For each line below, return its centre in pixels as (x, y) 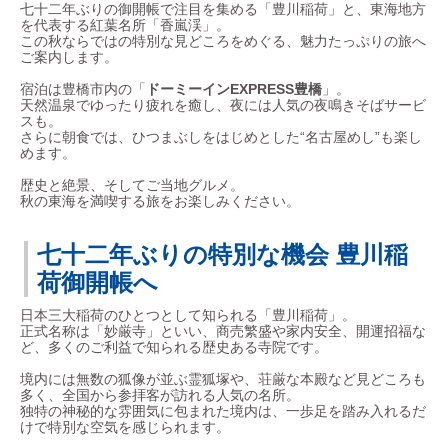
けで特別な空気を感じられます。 (125, 426)
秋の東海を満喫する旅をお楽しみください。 (160, 200)
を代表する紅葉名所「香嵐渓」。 (125, 24)
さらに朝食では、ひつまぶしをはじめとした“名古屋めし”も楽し (221, 136)
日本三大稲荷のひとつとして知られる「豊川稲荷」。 (188, 314)
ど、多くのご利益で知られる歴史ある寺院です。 (174, 346)
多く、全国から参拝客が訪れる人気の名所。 (160, 394)
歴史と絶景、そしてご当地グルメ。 (132, 184)
